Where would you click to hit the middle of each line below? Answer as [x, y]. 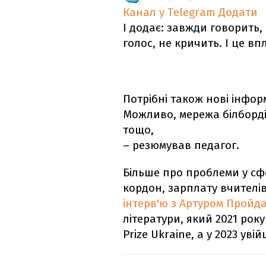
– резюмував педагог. [181, 145]
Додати [238, 12]
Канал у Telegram [169, 12]
